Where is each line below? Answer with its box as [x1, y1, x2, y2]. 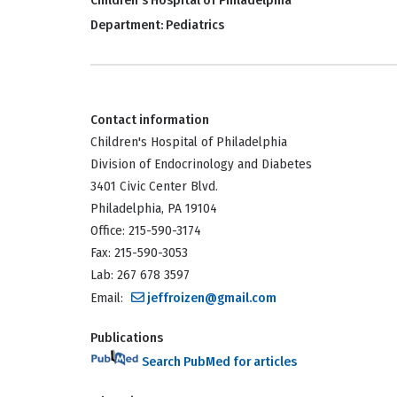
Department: [90, 17, 166, 34]
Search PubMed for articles [139, 354, 297, 370]
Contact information [90, 112, 209, 128]
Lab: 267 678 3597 [90, 267, 190, 284]
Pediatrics [166, 17, 224, 34]
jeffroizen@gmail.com [147, 290, 276, 307]
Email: [90, 290, 127, 307]
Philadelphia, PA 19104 [90, 200, 217, 217]
